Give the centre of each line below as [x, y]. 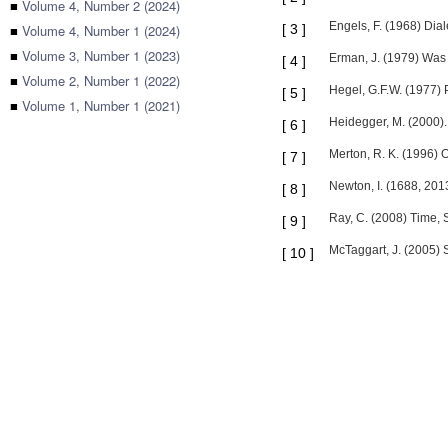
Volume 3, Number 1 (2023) [101, 55]
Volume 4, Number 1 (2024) [101, 30]
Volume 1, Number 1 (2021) [101, 105]
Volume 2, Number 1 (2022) [101, 80]
